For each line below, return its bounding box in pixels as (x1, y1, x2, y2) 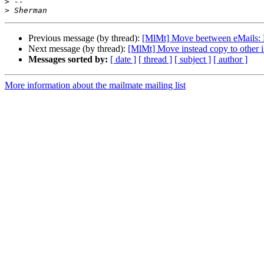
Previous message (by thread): (28, 33, 142, 44)
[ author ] (213, 54, 247, 65)
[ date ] (110, 54, 136, 65)
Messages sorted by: (28, 54, 108, 65)
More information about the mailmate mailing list (5, 80, 186, 91)
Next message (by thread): (28, 44, 128, 54)
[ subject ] (174, 54, 211, 65)
